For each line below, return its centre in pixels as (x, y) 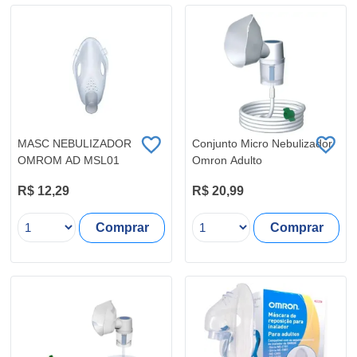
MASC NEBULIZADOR (75, 144)
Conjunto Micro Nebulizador (262, 144)
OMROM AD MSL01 (69, 161)
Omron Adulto (227, 161)
